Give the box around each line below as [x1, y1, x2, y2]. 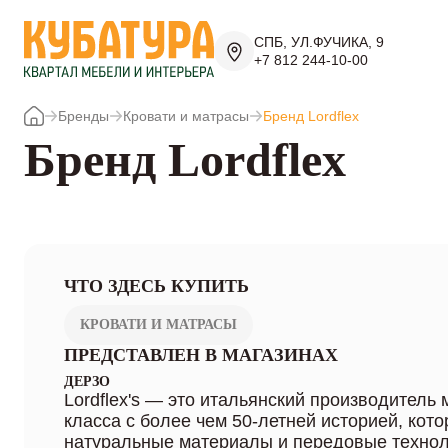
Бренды [58, 108, 109, 124]
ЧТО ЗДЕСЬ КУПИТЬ [64, 276, 249, 296]
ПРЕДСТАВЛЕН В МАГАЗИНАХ [64, 345, 338, 365]
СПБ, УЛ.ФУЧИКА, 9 [254, 34, 384, 50]
